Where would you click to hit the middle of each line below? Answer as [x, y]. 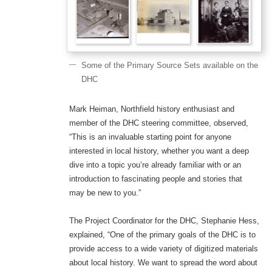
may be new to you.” [105, 192]
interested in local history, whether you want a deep [159, 151]
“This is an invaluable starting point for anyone [150, 137]
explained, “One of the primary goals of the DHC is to [162, 234]
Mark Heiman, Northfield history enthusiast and [151, 109]
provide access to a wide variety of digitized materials [163, 248]
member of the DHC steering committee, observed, [158, 123]
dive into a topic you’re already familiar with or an [155, 165]
